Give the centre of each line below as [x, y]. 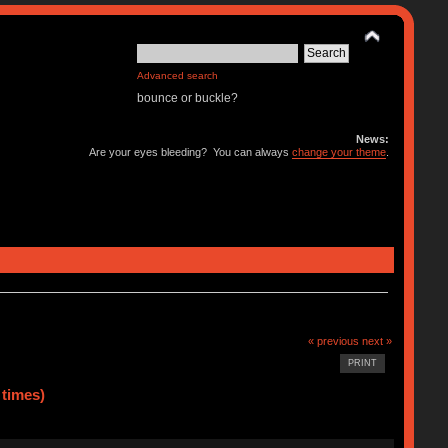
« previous [334, 340]
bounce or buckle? [188, 98]
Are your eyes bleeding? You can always [191, 152]
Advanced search [178, 75]
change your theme [339, 152]
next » [377, 340]
